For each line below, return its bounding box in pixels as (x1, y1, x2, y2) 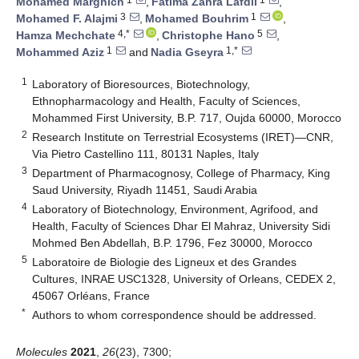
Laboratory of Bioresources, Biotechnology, (32, 77, 251, 91)
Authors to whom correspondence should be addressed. (32, 308, 317, 321)
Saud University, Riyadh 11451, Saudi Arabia (32, 183, 258, 196)
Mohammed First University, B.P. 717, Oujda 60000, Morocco (32, 111, 342, 124)
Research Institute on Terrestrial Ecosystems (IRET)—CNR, (32, 130, 334, 143)
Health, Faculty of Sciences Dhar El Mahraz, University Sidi (32, 219, 331, 232)
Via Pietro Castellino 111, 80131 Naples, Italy (32, 147, 260, 160)
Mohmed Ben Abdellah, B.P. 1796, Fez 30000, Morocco (32, 236, 313, 249)
